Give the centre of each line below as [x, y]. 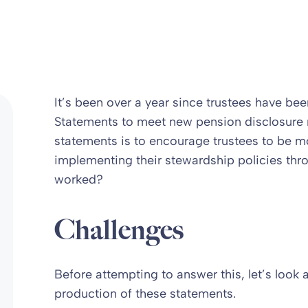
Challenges [119, 230]
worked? [78, 179]
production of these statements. [145, 294]
